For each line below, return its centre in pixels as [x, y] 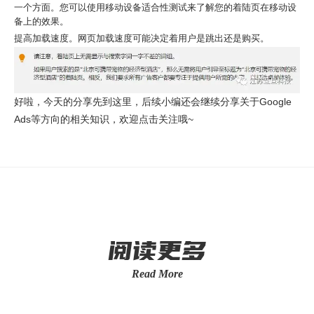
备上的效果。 [41, 21]
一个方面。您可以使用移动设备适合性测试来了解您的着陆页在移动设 [155, 7]
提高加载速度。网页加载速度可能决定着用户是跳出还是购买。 [142, 38]
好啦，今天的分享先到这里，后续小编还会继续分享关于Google [153, 102]
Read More [157, 274]
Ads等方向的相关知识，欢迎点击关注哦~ [104, 120]
